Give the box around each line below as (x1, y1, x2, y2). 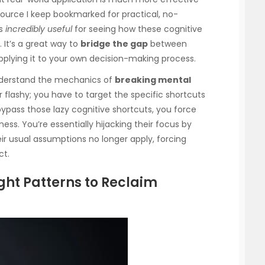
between (148, 38, 187, 50)
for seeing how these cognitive (72, 23, 202, 35)
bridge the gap (80, 38, 148, 50)
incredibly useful (5, 23, 72, 35)
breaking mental (115, 74, 191, 86)
